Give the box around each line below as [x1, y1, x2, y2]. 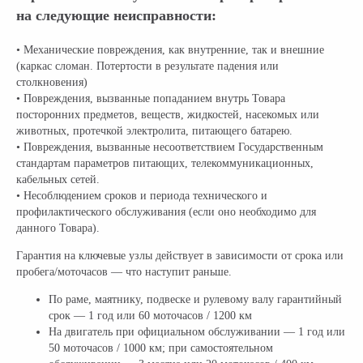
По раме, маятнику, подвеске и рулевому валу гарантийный [49, 293, 342, 305]
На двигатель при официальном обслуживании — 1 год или [49, 326, 345, 338]
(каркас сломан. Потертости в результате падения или [16, 60, 279, 72]
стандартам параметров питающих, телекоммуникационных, [16, 157, 314, 169]
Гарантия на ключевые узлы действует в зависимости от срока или [16, 250, 344, 262]
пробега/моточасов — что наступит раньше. [16, 266, 232, 278]
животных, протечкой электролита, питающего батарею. [16, 125, 293, 137]
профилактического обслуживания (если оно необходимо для [16, 206, 316, 218]
